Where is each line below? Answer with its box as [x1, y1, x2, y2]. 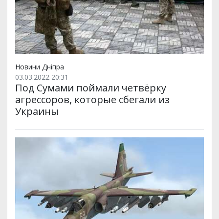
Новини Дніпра [15, 62, 64, 72]
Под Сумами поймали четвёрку [15, 81, 166, 95]
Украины [15, 105, 59, 118]
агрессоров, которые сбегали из [15, 93, 170, 107]
